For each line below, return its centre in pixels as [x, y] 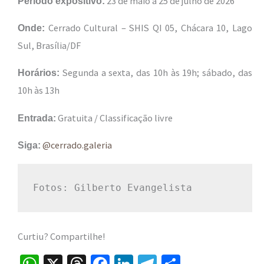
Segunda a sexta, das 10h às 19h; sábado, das [156, 73]
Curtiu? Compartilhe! [62, 237]
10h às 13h [39, 90]
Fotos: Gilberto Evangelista [113, 187]
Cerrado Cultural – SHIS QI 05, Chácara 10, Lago [148, 27]
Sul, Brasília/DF [49, 45]
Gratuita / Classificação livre [114, 118]
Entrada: [37, 118]
